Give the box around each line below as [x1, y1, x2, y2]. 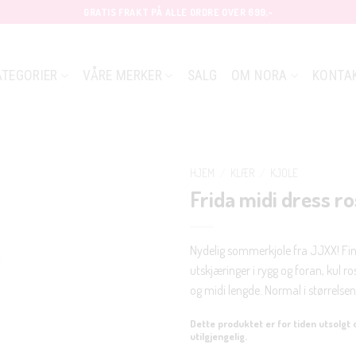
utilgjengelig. [190, 329, 247, 342]
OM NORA [231, 68, 288, 83]
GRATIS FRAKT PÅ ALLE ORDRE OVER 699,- [83, 6, 273, 18]
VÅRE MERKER [83, 68, 163, 83]
